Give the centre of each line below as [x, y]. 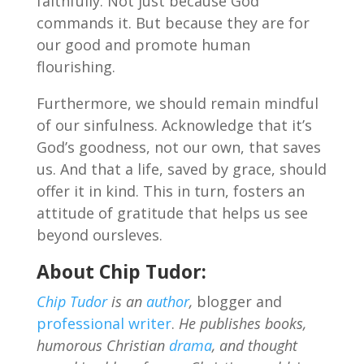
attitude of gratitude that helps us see [172, 213]
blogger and [237, 302]
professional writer [104, 324]
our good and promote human [143, 45]
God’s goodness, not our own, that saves [178, 147]
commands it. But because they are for [173, 23]
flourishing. [76, 67]
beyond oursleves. [99, 235]
